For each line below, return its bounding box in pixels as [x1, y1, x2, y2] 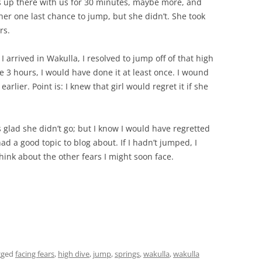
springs [115, 249, 140, 259]
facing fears [15, 249, 54, 259]
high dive [58, 249, 89, 259]
